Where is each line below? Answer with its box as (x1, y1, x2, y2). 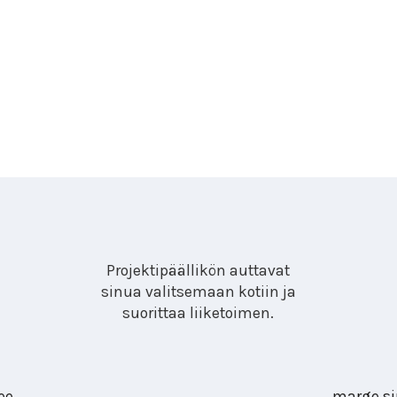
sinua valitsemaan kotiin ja (100, 283, 296, 301)
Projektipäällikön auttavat (106, 261, 291, 280)
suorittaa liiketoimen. (122, 304, 275, 323)
